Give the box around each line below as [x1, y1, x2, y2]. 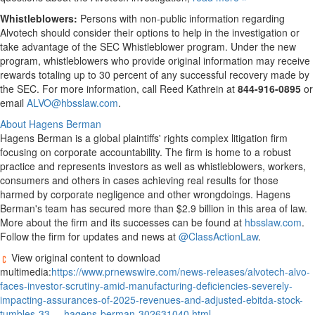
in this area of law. [224, 201, 307, 216]
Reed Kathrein [160, 82, 224, 96]
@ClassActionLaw [179, 229, 258, 244]
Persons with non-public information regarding [80, 11, 285, 26]
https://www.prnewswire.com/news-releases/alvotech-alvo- [51, 264, 310, 279]
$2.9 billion [176, 201, 224, 216]
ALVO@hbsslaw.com [27, 96, 118, 110]
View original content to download [8, 250, 160, 265]
